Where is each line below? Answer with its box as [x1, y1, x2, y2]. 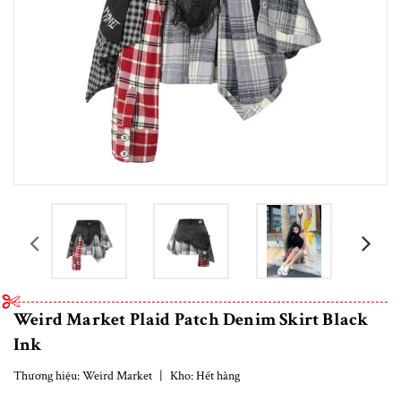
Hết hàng [196, 367, 240, 384]
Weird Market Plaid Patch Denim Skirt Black [13, 307, 369, 331]
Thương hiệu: [13, 367, 82, 384]
